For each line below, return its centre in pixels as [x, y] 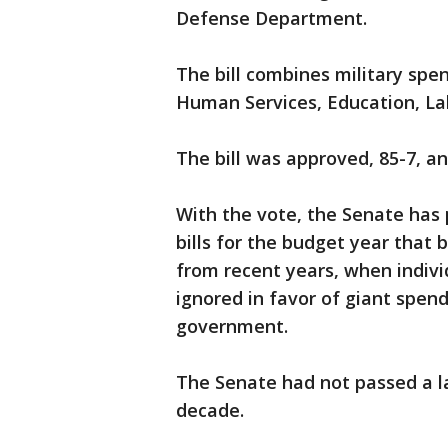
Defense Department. [271, 18]
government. [232, 326]
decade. [210, 410]
